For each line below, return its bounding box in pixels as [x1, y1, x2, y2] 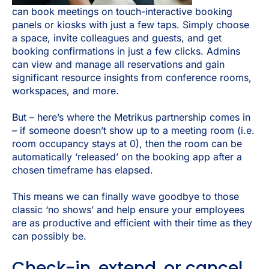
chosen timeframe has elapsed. [12, 164, 156, 177]
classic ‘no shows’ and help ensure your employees [12, 204, 244, 216]
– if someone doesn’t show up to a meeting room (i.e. [12, 124, 255, 137]
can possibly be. [12, 230, 89, 243]
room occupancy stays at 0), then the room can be [12, 138, 242, 150]
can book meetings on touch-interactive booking [12, 5, 232, 17]
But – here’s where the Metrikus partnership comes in [12, 111, 250, 124]
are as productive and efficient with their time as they [12, 217, 252, 229]
